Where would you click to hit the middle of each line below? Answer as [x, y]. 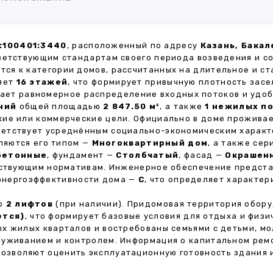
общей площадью [60, 106]
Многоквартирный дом [150, 143]
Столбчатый [147, 155]
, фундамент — [82, 155]
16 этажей [42, 82]
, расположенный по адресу [133, 45]
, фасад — [202, 155]
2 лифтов [30, 204]
